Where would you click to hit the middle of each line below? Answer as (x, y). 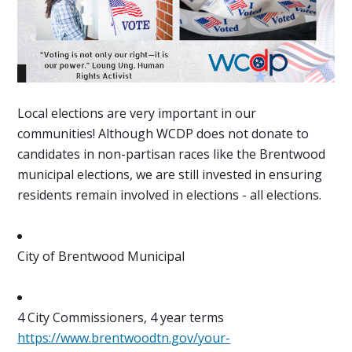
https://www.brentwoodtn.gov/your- (124, 337)
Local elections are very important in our (137, 113)
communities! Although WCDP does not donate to (163, 133)
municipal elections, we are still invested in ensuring (170, 174)
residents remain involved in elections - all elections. (170, 194)
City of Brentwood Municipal (101, 256)
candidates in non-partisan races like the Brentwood (172, 154)
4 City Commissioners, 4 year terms (121, 317)
